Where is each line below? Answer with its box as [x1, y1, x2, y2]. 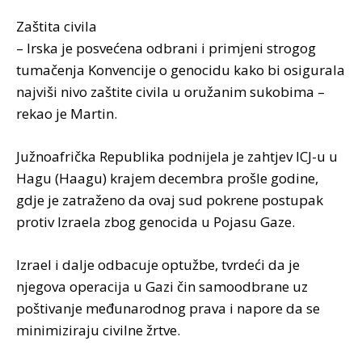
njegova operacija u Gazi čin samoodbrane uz [16, 276, 308, 296]
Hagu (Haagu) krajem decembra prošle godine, [16, 168, 318, 187]
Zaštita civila [16, 16, 97, 36]
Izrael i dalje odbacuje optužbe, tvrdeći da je [16, 255, 300, 274]
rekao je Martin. [16, 103, 117, 123]
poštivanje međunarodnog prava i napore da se [16, 298, 320, 318]
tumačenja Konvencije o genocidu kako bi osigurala [16, 60, 345, 79]
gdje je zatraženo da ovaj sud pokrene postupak [16, 190, 323, 209]
